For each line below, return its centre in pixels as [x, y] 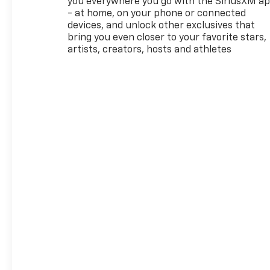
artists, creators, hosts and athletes [150, 50]
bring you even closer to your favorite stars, [167, 38]
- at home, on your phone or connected [157, 14]
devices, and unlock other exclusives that [162, 26]
